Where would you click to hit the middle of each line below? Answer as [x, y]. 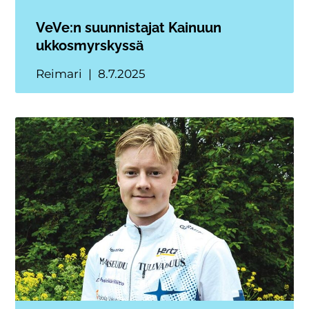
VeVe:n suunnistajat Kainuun [129, 27]
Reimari [61, 73]
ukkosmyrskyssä [92, 45]
